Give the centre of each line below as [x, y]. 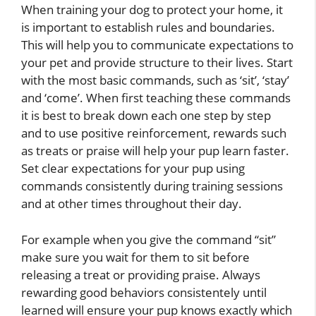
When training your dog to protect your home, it [152, 10]
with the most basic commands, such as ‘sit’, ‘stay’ [155, 80]
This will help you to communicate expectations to [157, 45]
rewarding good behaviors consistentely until [144, 292]
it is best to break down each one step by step [146, 116]
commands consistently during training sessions [152, 186]
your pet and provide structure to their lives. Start [157, 63]
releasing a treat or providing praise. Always [141, 274]
